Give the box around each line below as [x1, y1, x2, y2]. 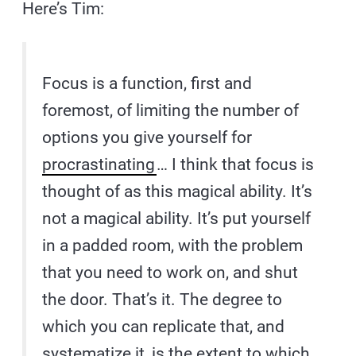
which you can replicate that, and [42, 316, 285, 336]
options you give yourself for [42, 127, 253, 147]
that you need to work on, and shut [42, 262, 299, 282]
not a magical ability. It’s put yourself [42, 208, 311, 228]
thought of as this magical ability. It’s [42, 181, 313, 201]
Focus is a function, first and [42, 73, 253, 93]
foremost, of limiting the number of [42, 100, 300, 120]
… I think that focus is [157, 154, 315, 174]
